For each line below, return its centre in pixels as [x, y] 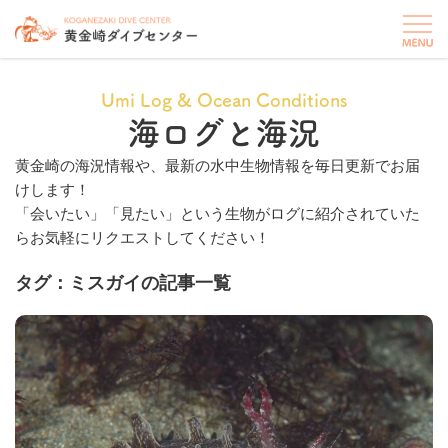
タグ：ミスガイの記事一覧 [123, 282]
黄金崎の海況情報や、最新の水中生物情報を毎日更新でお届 [217, 165]
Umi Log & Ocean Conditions [224, 100]
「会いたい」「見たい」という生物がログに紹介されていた [217, 213]
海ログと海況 [224, 133]
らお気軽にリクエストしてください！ [142, 237]
